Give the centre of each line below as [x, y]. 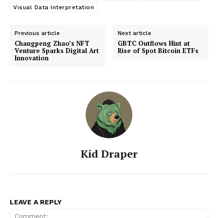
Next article [135, 33]
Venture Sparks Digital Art [57, 50]
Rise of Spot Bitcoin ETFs [158, 50]
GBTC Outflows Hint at [154, 43]
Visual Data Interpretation [54, 7]
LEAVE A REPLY [36, 202]
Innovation [32, 58]
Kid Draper [109, 153]
